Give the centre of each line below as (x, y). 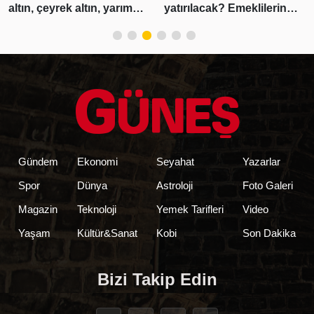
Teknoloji (96, 209)
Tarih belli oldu (203, 36)
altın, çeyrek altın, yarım (70, 8)
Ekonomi (97, 162)
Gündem (38, 162)
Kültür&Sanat (107, 233)
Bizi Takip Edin (157, 279)
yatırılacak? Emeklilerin (225, 8)
